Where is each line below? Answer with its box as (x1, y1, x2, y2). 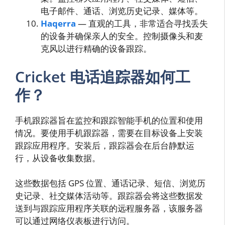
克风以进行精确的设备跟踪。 (41, 43, 152, 55)
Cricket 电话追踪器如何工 (15, 66, 190, 87)
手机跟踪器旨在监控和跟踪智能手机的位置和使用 (15, 114, 203, 126)
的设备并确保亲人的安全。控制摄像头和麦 (41, 30, 203, 42)
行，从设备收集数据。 (15, 152, 100, 164)
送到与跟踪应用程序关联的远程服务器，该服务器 (15, 202, 203, 214)
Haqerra (41, 18, 76, 30)
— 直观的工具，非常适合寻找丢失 (76, 18, 208, 30)
